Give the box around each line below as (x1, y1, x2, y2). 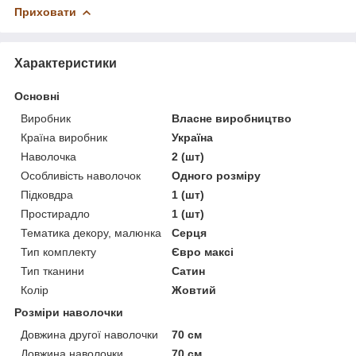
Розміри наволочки (14, 306, 123, 319)
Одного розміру (172, 169, 261, 183)
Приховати (14, 6, 76, 19)
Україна (172, 131, 214, 145)
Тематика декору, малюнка (21, 226, 161, 240)
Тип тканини (21, 265, 84, 278)
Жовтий (172, 284, 217, 297)
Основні (14, 90, 60, 103)
